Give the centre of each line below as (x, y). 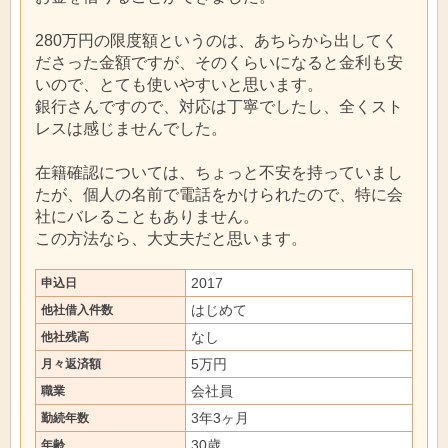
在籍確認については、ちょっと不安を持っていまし (219, 172)
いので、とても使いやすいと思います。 (179, 84)
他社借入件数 (77, 310)
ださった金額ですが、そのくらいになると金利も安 (219, 62)
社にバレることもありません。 (147, 216)
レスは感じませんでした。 (131, 128)
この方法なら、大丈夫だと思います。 (171, 238)
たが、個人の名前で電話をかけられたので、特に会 (219, 194)
